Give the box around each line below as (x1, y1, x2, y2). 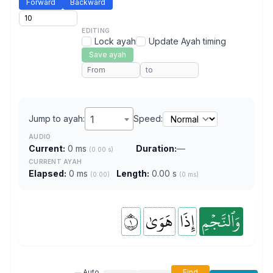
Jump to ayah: (29, 113, 85, 124)
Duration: (136, 143, 177, 154)
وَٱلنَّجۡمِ (202, 205, 241, 238)
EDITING (82, 27, 110, 34)
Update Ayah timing (149, 36, 227, 46)
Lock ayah (94, 36, 136, 46)
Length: (116, 168, 149, 179)
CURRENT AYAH (29, 158, 82, 165)
